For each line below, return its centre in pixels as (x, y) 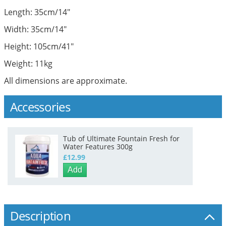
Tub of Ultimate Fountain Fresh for (122, 138)
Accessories (40, 106)
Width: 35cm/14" (35, 29)
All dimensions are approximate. (65, 80)
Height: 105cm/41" (39, 46)
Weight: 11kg (28, 63)
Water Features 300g (98, 146)
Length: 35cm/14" (37, 12)
